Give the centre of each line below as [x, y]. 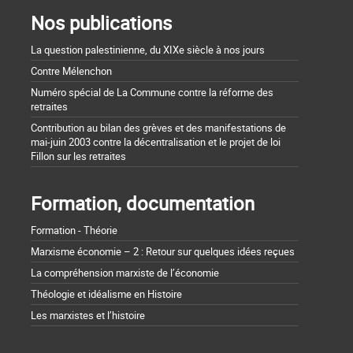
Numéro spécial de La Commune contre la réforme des [152, 93]
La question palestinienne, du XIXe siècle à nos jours [148, 50]
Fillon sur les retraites [78, 156]
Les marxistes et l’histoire [88, 316]
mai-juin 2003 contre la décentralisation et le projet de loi [156, 142]
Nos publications [101, 23]
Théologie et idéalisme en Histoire [106, 294]
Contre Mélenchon [71, 71]
